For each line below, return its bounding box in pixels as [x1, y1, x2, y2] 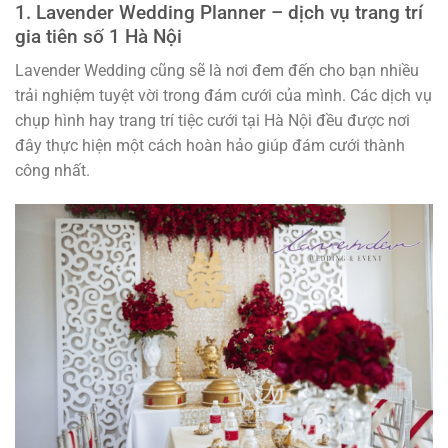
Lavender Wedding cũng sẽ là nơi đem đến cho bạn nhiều [15, 61, 419, 81]
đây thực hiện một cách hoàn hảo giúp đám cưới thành [15, 136, 405, 156]
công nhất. [15, 161, 90, 181]
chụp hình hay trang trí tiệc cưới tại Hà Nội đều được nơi [15, 111, 410, 131]
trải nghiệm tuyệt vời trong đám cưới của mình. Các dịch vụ [15, 86, 432, 106]
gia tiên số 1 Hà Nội [15, 24, 182, 48]
